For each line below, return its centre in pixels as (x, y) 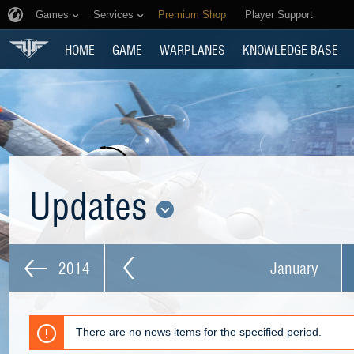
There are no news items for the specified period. (199, 332)
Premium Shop (192, 15)
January (294, 268)
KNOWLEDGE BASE (290, 49)
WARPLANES (192, 49)
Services (113, 15)
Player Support (279, 15)
